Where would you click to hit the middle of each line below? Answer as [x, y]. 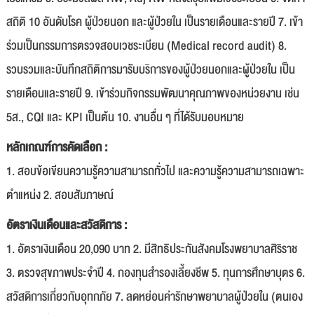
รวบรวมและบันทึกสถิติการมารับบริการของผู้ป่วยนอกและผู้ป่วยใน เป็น [151, 70]
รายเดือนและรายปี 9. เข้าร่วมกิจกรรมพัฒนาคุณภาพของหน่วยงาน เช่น [153, 94]
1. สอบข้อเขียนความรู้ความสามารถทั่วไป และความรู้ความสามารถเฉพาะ [155, 171]
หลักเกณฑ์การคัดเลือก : [57, 148]
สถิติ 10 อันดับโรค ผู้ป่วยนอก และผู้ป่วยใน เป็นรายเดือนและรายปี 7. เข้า [155, 22]
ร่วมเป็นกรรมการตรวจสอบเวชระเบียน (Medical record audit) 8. [146, 46]
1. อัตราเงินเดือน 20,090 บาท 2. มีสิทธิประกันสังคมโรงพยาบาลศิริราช [152, 249]
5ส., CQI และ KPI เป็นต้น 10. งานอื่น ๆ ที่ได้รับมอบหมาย [125, 117]
